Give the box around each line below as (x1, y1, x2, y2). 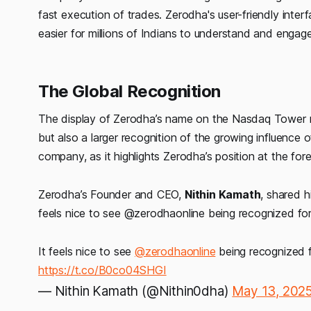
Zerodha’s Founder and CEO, (38, 187, 185, 201)
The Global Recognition (38, 81, 221, 101)
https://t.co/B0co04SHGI (38, 262, 167, 277)
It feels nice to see (38, 244, 135, 258)
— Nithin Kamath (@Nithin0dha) (38, 283, 233, 299)
